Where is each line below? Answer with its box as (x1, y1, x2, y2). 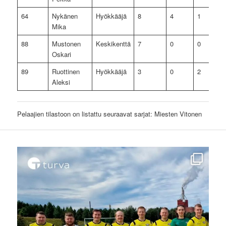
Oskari (51, 49, 71, 59)
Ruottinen (51, 66, 80, 76)
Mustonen (51, 38, 81, 48)
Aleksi (51, 77, 70, 87)
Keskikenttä (95, 38, 131, 48)
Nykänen (51, 11, 78, 21)
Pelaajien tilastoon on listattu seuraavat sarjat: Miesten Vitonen (17, 109, 202, 119)
